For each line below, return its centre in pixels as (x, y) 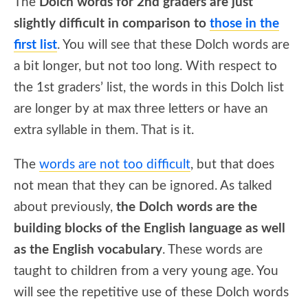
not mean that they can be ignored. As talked (143, 186)
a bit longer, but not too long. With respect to (145, 66)
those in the (244, 23)
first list (35, 45)
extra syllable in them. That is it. (104, 130)
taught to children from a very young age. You (146, 271)
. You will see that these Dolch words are (173, 45)
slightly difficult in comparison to (112, 23)
